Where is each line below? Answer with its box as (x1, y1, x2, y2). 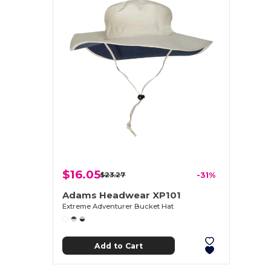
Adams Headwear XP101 (62, 189, 181, 201)
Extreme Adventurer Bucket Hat (62, 202, 174, 211)
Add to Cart (94, 241, 143, 250)
